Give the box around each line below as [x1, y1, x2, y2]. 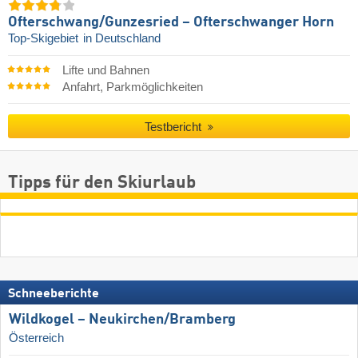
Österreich [9, 332, 64, 345]
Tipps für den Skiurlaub [8, 174, 196, 193]
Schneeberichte [8, 288, 99, 301]
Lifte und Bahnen [62, 63, 149, 77]
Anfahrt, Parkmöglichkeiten [62, 80, 203, 93]
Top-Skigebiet [8, 32, 82, 46]
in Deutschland [83, 32, 161, 46]
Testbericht [145, 119, 205, 133]
